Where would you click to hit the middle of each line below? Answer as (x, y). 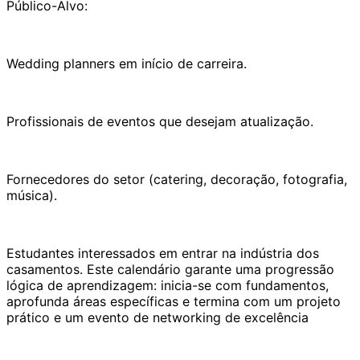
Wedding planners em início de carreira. (127, 63)
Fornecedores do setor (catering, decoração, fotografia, (177, 179)
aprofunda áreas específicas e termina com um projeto (174, 301)
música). (32, 195)
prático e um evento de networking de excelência (157, 317)
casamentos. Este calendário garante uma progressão (170, 269)
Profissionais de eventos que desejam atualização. (160, 121)
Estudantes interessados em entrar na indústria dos (163, 253)
